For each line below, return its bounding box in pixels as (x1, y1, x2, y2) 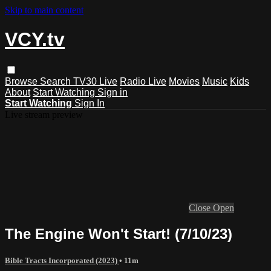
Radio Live (120, 76, 166, 87)
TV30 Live (73, 76, 117, 87)
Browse (5, 76, 40, 87)
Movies (169, 76, 200, 87)
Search (40, 76, 73, 87)
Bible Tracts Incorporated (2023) (5, 255, 119, 265)
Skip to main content (5, 5, 83, 15)
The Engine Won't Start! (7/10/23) (5, 225, 232, 242)
